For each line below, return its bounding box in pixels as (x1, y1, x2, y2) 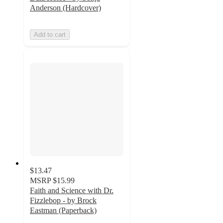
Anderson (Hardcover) (30, 3, 101, 12)
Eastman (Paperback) (30, 206, 97, 215)
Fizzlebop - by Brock (30, 196, 97, 205)
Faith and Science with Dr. (30, 186, 113, 195)
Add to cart (34, 30, 66, 38)
